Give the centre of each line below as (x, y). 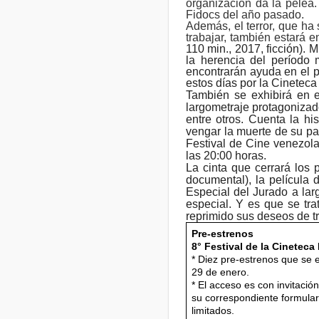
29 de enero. (220, 272)
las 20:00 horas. (226, 155)
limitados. (213, 310)
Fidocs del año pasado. (245, 14)
